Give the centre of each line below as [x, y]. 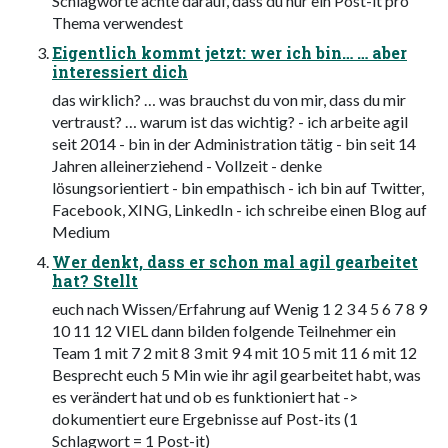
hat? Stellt [95, 281]
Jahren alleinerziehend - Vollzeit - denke [187, 166]
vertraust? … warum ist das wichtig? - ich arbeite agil [230, 122]
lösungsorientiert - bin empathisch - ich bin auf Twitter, [238, 188]
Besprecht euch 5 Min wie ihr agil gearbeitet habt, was [236, 375]
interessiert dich [120, 72]
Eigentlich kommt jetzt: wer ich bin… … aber [229, 53]
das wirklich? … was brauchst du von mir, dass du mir [229, 100]
